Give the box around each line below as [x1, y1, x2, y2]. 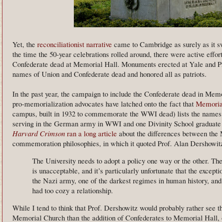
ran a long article [65, 128, 119, 139]
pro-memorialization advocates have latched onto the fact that [12, 99, 196, 109]
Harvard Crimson [12, 128, 65, 139]
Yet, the [12, 39, 37, 50]
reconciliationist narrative [37, 39, 112, 50]
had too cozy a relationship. [32, 185, 113, 196]
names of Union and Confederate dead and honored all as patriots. [12, 69, 207, 79]
